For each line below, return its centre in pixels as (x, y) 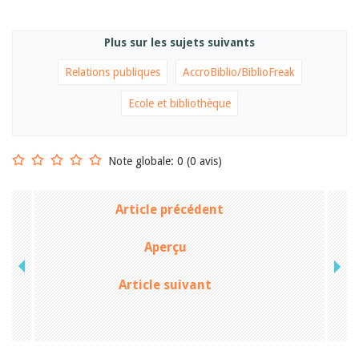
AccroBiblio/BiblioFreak (238, 72)
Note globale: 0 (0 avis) (165, 161)
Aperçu (165, 247)
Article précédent (169, 209)
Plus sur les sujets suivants (179, 42)
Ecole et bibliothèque (179, 103)
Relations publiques (112, 72)
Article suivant (165, 284)
